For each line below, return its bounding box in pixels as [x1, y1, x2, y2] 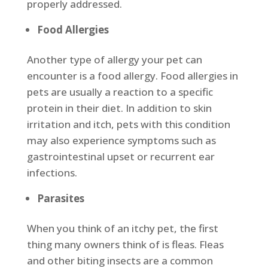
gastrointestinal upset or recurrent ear [26, 150, 215, 164]
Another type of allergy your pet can [26, 53, 202, 67]
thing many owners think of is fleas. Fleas [26, 237, 224, 252]
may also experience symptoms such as [26, 133, 216, 148]
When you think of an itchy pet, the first [26, 221, 218, 236]
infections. [26, 166, 77, 180]
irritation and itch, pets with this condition [26, 117, 230, 132]
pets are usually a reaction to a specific [26, 85, 213, 99]
